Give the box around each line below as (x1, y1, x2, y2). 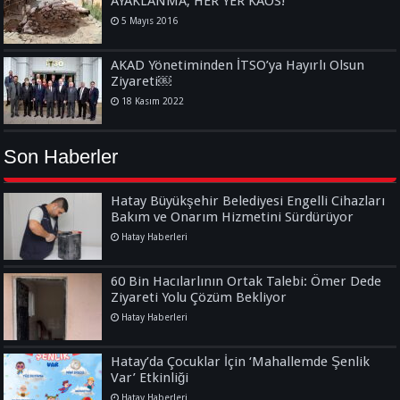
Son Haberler (4, 146, 119, 168)
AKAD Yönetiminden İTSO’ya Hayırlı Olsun (111, 57, 365, 73)
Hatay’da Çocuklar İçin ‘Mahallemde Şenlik (111, 354, 371, 370)
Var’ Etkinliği (111, 370, 189, 386)
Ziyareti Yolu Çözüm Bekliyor (111, 289, 287, 305)
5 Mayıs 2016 (121, 15, 179, 26)
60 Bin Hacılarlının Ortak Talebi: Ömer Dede (111, 273, 382, 289)
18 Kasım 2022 (121, 96, 185, 106)
